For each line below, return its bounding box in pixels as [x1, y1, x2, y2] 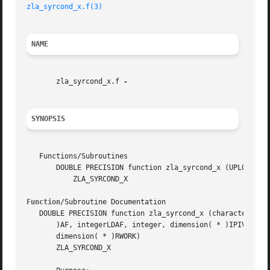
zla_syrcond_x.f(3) [27, 2, 103, 11]
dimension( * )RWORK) [27, 232, 141, 241]
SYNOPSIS [31, 115, 66, 124]
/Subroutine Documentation [60, 198, 166, 207]
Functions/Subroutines [27, 152, 128, 161]
